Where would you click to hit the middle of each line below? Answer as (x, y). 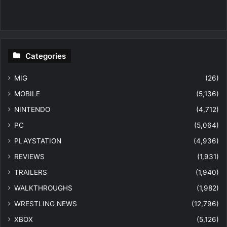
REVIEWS (29, 157)
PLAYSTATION (38, 141)
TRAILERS (31, 173)
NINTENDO (32, 110)
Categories (46, 56)
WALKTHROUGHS (43, 188)
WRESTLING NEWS (46, 204)
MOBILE (27, 94)
